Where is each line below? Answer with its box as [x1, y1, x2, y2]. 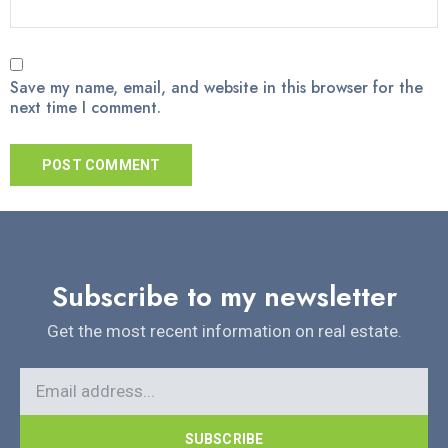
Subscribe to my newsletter [51, 276, 397, 318]
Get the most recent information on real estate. [46, 321, 402, 342]
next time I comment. [10, 96, 161, 120]
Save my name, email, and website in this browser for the [10, 76, 423, 100]
